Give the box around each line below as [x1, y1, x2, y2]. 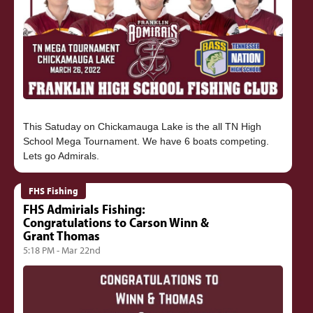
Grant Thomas [22, 227, 100, 245]
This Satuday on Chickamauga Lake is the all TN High [22, 120, 261, 132]
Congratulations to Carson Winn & [22, 214, 209, 231]
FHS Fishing [29, 184, 79, 197]
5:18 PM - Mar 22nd [22, 242, 101, 256]
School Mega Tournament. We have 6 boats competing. [22, 135, 269, 147]
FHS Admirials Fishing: [22, 201, 145, 218]
